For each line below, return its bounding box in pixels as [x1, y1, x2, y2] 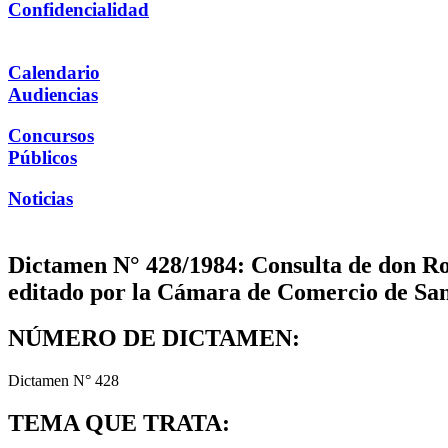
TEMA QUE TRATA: [8, 410, 230, 437]
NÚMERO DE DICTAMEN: [8, 325, 300, 352]
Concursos [8, 124, 94, 146]
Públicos [8, 146, 77, 168]
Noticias [8, 187, 73, 209]
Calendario [8, 62, 100, 84]
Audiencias [8, 84, 98, 106]
